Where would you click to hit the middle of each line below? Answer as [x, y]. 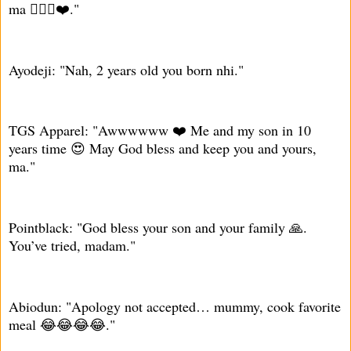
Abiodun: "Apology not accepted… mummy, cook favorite [175, 306]
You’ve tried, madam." [72, 246]
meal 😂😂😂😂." [62, 324]
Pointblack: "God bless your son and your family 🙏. [158, 228]
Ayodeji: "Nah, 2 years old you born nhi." [126, 69]
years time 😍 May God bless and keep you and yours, [163, 148]
